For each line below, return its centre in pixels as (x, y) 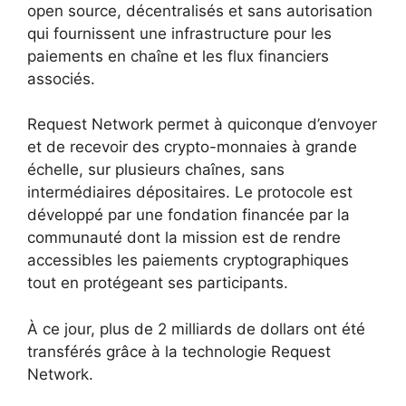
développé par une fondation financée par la (188, 215)
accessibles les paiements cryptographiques (188, 261)
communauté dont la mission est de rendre (184, 238)
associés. (61, 78)
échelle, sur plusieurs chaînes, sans (156, 170)
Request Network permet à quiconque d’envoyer (202, 125)
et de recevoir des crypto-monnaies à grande (192, 147)
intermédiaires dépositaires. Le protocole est (190, 193)
